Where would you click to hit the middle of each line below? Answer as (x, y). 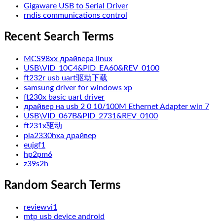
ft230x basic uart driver (64, 97)
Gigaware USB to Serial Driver (76, 6)
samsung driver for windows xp (78, 88)
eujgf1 (35, 145)
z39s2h (36, 164)
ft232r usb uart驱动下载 (66, 78)
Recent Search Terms (59, 37)
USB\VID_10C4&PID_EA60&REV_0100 (92, 68)
